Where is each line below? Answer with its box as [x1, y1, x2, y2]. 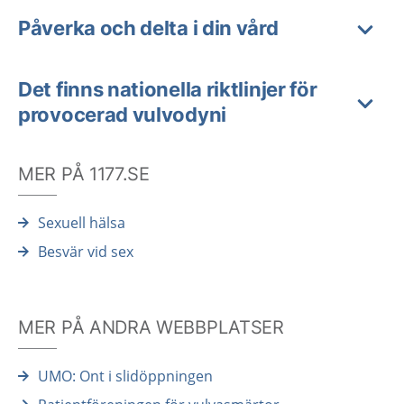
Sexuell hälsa [38, 213, 125, 233]
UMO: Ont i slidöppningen [38, 366, 213, 386]
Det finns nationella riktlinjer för [18, 78, 317, 101]
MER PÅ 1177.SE [18, 163, 150, 185]
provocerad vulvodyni [18, 103, 226, 126]
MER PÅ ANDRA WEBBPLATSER [18, 317, 284, 338]
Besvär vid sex [38, 242, 133, 262]
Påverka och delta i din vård [18, 16, 279, 40]
